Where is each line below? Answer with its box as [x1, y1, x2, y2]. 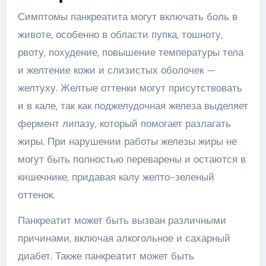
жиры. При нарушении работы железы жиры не [17, 135, 237, 148]
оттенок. [17, 188, 55, 201]
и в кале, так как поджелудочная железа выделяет [17, 99, 248, 112]
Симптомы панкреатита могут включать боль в [17, 10, 237, 23]
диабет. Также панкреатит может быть [17, 249, 194, 262]
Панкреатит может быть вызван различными [17, 214, 226, 227]
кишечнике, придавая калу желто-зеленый [17, 170, 214, 183]
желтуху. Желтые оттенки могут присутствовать [17, 81, 242, 94]
